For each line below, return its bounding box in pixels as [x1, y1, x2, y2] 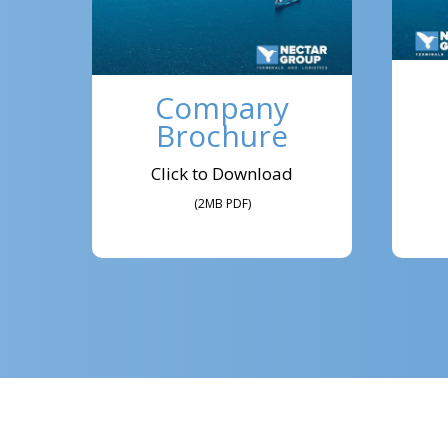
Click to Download [151, 162, 293, 186]
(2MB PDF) [193, 195, 251, 213]
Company [155, 87, 289, 129]
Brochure [156, 115, 288, 157]
